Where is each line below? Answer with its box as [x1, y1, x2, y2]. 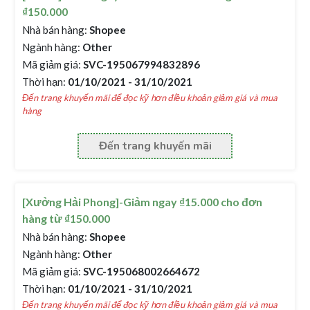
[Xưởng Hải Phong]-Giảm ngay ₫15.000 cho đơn [22, 195, 263, 208]
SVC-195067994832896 [81, 58, 201, 71]
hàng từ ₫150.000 [22, 212, 111, 225]
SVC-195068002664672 [81, 265, 201, 277]
